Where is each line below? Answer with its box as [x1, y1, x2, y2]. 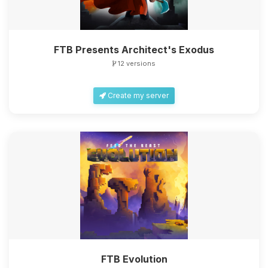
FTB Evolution [100, 253, 167, 265]
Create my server [106, 91, 169, 100]
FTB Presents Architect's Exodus [54, 44, 214, 56]
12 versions [116, 59, 156, 68]
